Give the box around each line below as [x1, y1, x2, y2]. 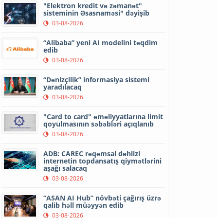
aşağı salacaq [43, 163, 88, 173]
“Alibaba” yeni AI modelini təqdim [43, 37, 158, 47]
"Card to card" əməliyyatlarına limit [43, 111, 163, 121]
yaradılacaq [43, 82, 82, 91]
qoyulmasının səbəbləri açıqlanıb [43, 119, 154, 128]
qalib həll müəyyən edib [43, 200, 124, 210]
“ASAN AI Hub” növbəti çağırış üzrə [43, 193, 162, 202]
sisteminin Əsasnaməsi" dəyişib [43, 8, 150, 18]
